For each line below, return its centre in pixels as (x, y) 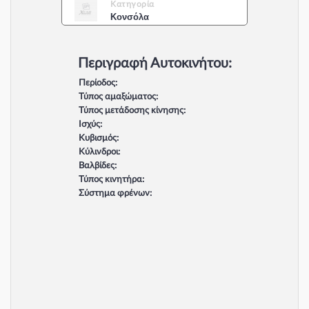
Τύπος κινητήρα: (111, 180)
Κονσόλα (130, 17)
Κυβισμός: (98, 138)
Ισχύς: (90, 124)
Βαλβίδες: (97, 166)
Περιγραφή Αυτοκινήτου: (154, 63)
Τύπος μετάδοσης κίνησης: (132, 111)
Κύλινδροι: (99, 152)
